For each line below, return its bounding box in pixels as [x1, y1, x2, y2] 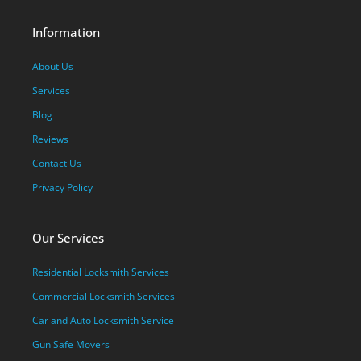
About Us [32, 59, 73, 73]
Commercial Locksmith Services [32, 288, 175, 303]
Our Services [32, 229, 104, 246]
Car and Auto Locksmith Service [32, 313, 174, 327]
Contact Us [32, 156, 81, 170]
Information [32, 23, 100, 40]
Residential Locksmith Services [32, 264, 169, 279]
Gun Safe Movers [32, 337, 110, 351]
